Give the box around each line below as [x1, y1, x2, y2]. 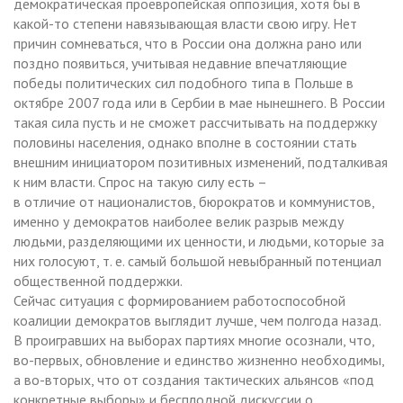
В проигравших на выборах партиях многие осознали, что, [13, 330, 374, 349]
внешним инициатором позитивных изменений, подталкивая [13, 152, 388, 171]
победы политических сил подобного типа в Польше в [13, 73, 354, 92]
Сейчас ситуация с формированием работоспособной [13, 291, 345, 309]
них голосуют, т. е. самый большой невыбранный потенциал [13, 251, 381, 270]
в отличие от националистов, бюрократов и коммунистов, [13, 192, 374, 210]
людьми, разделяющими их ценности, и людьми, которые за [13, 231, 384, 250]
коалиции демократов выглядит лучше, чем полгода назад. [13, 310, 381, 329]
